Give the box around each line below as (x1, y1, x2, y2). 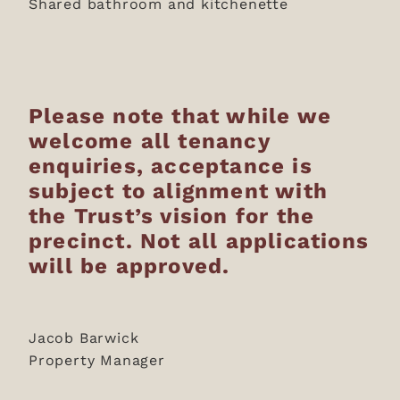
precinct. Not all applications (29, 224, 370, 256)
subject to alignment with (29, 174, 329, 206)
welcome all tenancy (29, 124, 271, 156)
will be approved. (29, 249, 230, 281)
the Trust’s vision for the (29, 199, 315, 231)
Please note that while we (29, 99, 332, 131)
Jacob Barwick (29, 327, 145, 348)
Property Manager (29, 349, 165, 371)
